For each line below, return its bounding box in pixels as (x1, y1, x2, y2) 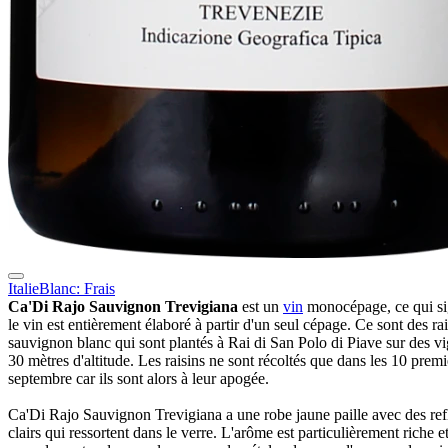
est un (238, 297, 283, 315)
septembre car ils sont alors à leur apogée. (8, 369, 269, 387)
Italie (8, 279, 39, 297)
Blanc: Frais (39, 279, 115, 297)
